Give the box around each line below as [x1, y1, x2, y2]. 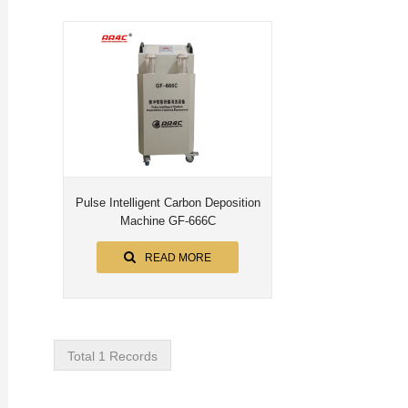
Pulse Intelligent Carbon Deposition [75, 196, 260, 209]
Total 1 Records [67, 349, 158, 363]
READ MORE [145, 251, 211, 264]
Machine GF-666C [168, 214, 216, 228]
